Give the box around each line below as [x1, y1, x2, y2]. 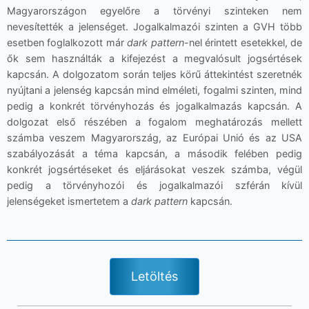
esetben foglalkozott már [7, 37, 128, 48]
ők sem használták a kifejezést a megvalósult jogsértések [7, 52, 302, 64]
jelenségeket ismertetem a [7, 195, 131, 207]
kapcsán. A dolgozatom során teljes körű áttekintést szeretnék [7, 68, 302, 80]
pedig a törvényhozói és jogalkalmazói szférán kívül [7, 179, 302, 191]
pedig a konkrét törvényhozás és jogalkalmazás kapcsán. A [7, 100, 302, 112]
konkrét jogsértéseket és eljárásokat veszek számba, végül [7, 163, 302, 175]
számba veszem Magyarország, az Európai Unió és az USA [7, 132, 302, 143]
